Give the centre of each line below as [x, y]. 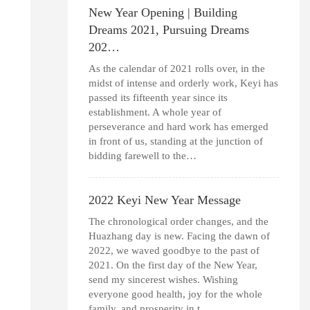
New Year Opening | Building [163, 12]
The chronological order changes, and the [178, 221]
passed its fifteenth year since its [158, 97]
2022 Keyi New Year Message [164, 200]
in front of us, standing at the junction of [175, 141]
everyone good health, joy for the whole [175, 294]
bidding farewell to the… [142, 155]
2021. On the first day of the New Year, [173, 265]
